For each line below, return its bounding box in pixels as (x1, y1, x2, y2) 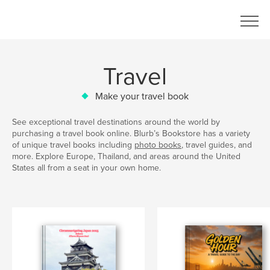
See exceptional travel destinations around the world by (12, 117, 220, 128)
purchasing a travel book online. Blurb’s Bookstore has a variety (12, 128, 250, 139)
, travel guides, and (181, 140, 252, 151)
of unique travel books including (12, 140, 134, 151)
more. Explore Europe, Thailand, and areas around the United (12, 151, 240, 162)
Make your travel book (95, 90, 189, 102)
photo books (134, 140, 181, 151)
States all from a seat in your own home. (12, 163, 161, 174)
